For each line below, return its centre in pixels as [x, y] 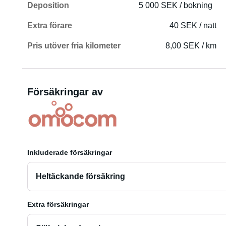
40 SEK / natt [193, 25]
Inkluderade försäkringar [69, 152]
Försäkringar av [65, 92]
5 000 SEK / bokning [176, 5]
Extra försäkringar [58, 204]
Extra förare [49, 25]
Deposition [48, 5]
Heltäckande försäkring [80, 176]
